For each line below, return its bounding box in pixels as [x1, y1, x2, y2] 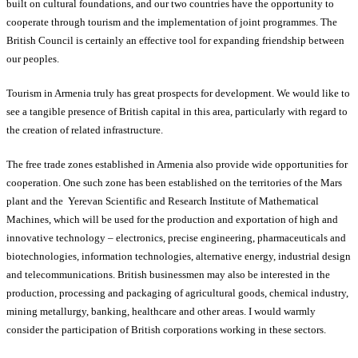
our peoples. [6, 53, 59, 66]
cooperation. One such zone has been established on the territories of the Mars [6, 177, 342, 189]
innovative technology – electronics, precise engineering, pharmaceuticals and [6, 232, 346, 245]
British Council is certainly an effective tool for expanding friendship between [6, 34, 344, 47]
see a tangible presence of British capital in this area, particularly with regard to [6, 105, 348, 118]
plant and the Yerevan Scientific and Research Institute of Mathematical [6, 195, 319, 208]
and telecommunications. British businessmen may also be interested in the [6, 268, 330, 281]
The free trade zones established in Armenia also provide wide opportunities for [6, 158, 348, 171]
